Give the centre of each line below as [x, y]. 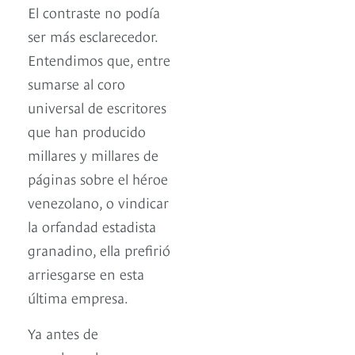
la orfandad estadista [92, 226]
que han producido [87, 131]
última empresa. [78, 297]
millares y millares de [93, 155]
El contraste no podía [94, 12]
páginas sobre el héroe [98, 178]
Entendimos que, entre [99, 59]
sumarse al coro [76, 83]
